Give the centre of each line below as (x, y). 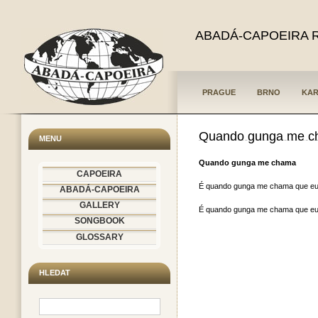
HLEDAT (55, 273)
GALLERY (99, 205)
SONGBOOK (99, 221)
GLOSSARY (99, 237)
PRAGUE (219, 92)
